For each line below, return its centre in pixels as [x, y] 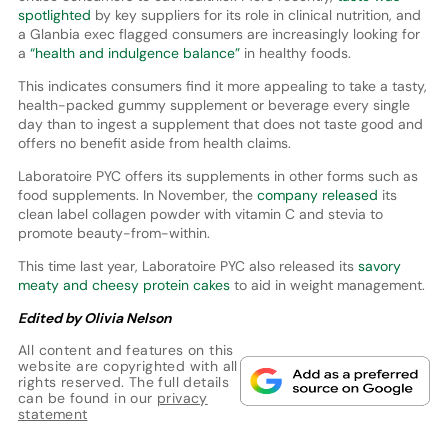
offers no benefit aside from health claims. [154, 143]
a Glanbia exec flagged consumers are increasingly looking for [218, 34]
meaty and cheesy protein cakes [123, 285]
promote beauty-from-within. [113, 233]
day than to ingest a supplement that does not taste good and [220, 124]
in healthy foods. [295, 53]
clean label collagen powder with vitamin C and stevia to [200, 214]
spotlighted [54, 15]
